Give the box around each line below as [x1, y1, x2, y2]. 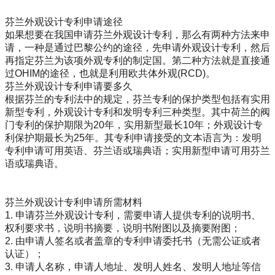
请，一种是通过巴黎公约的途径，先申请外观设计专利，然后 [5, 42, 270, 53]
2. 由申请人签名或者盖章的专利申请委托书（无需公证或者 [5, 236, 261, 247]
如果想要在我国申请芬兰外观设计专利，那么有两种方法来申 [5, 29, 270, 41]
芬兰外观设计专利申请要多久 [5, 81, 133, 92]
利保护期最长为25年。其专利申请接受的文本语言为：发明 [5, 133, 261, 144]
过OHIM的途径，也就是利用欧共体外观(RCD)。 [5, 68, 215, 79]
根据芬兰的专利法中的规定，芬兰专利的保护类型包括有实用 [5, 94, 270, 105]
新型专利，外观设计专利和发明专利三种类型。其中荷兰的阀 [5, 107, 270, 118]
